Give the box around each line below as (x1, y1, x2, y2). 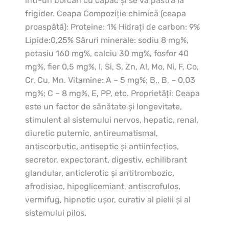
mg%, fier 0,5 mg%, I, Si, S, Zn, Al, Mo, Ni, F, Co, (25, 62, 199, 72)
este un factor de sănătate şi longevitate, (25, 102, 182, 112)
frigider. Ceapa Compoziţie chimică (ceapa (25, 9, 186, 19)
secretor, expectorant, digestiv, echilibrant (25, 155, 187, 165)
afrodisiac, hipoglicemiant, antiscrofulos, (25, 181, 180, 192)
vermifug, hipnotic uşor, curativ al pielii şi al (25, 195, 191, 205)
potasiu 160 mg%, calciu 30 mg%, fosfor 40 (25, 49, 189, 59)
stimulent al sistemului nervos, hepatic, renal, (25, 115, 198, 125)
